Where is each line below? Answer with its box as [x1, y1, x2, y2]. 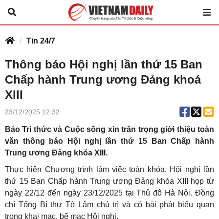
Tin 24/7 [26, 37, 55, 45]
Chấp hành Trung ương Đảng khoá [5, 73, 201, 86]
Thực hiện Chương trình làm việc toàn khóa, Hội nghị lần [5, 165, 214, 174]
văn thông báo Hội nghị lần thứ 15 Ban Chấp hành [5, 137, 214, 145]
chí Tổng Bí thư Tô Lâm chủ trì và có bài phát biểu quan [5, 200, 214, 209]
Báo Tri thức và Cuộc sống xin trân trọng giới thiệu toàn [5, 125, 214, 133]
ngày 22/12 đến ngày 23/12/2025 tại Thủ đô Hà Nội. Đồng [5, 189, 214, 197]
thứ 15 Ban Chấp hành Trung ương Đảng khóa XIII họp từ [5, 177, 214, 185]
